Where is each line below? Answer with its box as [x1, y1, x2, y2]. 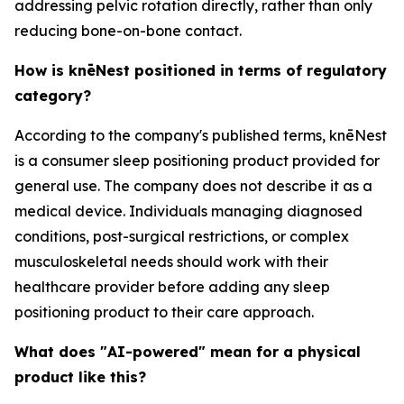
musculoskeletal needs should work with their [14, 252, 328, 271]
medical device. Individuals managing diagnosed [14, 202, 363, 221]
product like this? [14, 368, 146, 387]
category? [14, 87, 91, 106]
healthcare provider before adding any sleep [14, 278, 330, 297]
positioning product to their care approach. [14, 303, 314, 322]
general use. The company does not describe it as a [14, 177, 372, 196]
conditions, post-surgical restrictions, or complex [14, 227, 349, 246]
